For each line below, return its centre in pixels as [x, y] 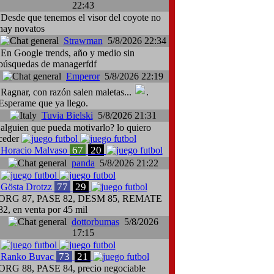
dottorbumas [95, 222]
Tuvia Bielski [67, 115]
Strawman [83, 41]
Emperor [83, 76]
